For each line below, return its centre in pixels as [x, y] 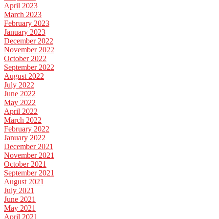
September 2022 [29, 67]
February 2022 [27, 129]
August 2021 [24, 182]
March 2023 [23, 15]
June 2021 [20, 199]
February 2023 [27, 23]
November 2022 [29, 50]
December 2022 [29, 41]
